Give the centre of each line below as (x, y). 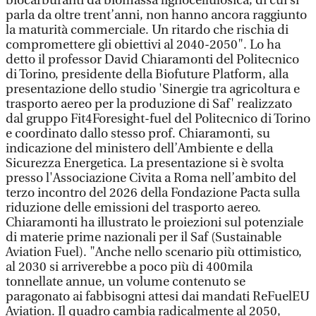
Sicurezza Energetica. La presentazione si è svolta (145, 163)
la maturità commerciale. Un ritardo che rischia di (147, 30)
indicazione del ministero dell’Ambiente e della (139, 148)
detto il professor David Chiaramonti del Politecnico (152, 60)
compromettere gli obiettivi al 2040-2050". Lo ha (143, 45)
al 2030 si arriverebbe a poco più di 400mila (129, 267)
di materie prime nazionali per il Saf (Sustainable (144, 237)
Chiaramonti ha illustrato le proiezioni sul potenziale (154, 223)
